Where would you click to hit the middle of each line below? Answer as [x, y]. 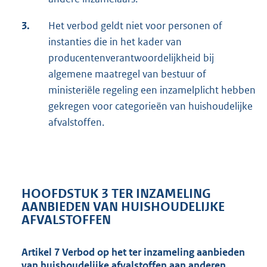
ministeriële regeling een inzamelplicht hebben [152, 90]
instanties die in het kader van [115, 42]
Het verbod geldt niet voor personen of [135, 26]
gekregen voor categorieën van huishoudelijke [150, 106]
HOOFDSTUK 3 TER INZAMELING [116, 193]
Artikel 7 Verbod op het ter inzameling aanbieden [133, 252]
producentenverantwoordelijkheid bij [131, 58]
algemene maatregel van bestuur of [127, 74]
